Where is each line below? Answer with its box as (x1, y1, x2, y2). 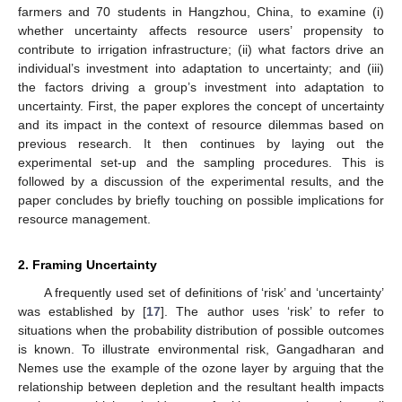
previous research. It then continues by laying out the (18, 135, 384, 151)
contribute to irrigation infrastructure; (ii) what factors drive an (18, 41, 384, 57)
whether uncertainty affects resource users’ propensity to (18, 22, 384, 38)
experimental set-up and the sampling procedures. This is (18, 154, 384, 170)
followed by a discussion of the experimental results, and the (18, 173, 384, 188)
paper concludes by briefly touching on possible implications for (18, 192, 384, 207)
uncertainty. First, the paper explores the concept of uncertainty (18, 98, 384, 113)
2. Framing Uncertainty (18, 257, 157, 272)
